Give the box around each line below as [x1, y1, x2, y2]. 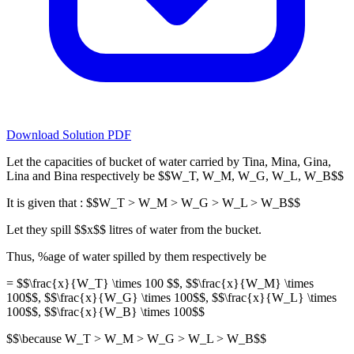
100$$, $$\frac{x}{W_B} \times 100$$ [6, 305, 205, 319]
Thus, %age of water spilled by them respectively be [6, 250, 266, 264]
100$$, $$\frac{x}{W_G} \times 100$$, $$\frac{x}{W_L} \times [6, 291, 337, 305]
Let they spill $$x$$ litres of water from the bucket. [6, 223, 262, 237]
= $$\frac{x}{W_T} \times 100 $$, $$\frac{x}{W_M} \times [6, 277, 314, 291]
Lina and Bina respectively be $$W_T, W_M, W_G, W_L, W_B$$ [6, 169, 344, 183]
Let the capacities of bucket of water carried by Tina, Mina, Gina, [6, 155, 331, 169]
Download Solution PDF [6, 128, 131, 142]
